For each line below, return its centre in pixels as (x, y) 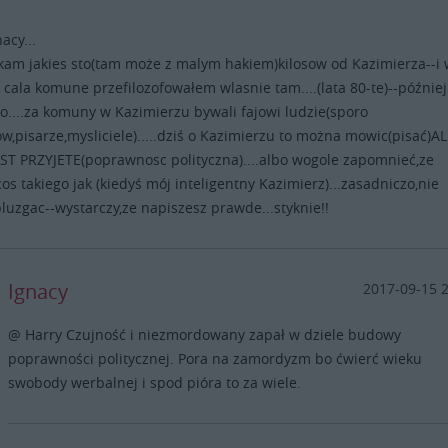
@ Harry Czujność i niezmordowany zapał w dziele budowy (205, 335)
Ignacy (38, 292)
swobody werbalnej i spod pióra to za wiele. (155, 383)
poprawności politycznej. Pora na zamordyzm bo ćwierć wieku (215, 359)
